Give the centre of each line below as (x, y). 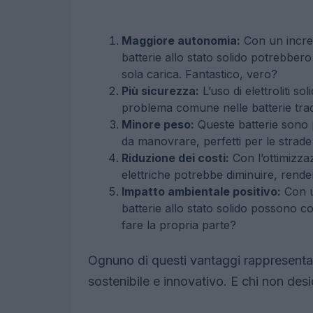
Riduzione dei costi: (175, 158)
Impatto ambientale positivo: (201, 192)
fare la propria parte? (179, 225)
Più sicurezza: (160, 91)
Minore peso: (158, 125)
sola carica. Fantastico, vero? (199, 74)
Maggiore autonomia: (181, 41)
